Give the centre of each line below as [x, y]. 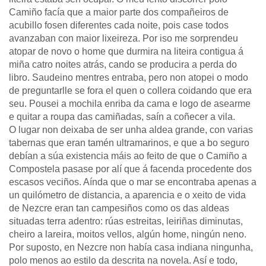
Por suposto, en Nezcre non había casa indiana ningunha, [131, 247]
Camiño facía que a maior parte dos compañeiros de [119, 12]
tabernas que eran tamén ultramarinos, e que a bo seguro [129, 143]
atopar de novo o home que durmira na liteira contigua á [126, 51]
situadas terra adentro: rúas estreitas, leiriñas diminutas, [126, 221]
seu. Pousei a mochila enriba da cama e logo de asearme [130, 104]
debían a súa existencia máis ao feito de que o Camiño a [128, 156]
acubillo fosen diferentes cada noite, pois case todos [119, 25]
